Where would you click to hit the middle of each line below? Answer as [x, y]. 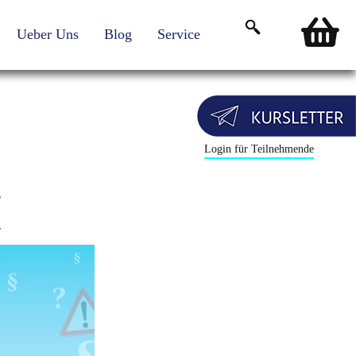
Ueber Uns [48, 34]
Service [179, 34]
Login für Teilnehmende [259, 149]
